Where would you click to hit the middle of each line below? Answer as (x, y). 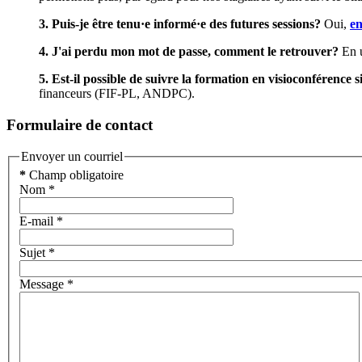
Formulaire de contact (80, 125)
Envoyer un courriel (72, 156)
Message (42, 284)
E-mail (36, 221)
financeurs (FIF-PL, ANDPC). (117, 94)
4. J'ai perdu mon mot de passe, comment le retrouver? (189, 52)
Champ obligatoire (75, 175)
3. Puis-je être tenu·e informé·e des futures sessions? (180, 24)
